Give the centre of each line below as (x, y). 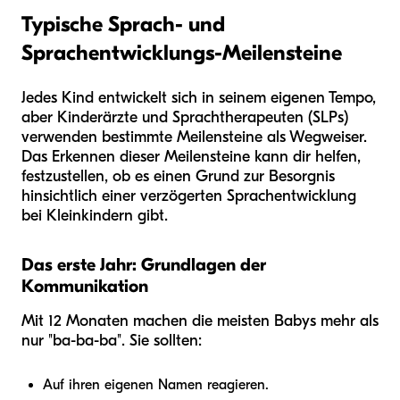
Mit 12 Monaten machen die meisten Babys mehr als (200, 321)
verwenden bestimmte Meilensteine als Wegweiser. (194, 137)
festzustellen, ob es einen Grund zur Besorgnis (178, 176)
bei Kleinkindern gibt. (95, 215)
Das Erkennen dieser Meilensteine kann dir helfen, (191, 156)
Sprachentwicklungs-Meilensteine (182, 52)
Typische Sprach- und (123, 24)
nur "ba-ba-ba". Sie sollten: (112, 340)
